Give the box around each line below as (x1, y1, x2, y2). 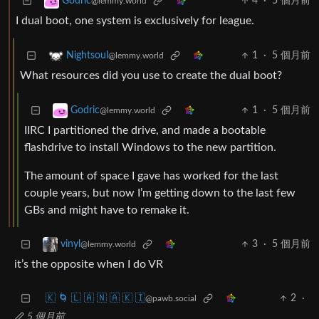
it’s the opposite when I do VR (14, 258, 163, 271)
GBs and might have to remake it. (24, 204, 189, 216)
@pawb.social (145, 294, 197, 303)
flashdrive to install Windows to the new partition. (24, 142, 276, 154)
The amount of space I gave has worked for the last (24, 170, 278, 182)
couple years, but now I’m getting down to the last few (24, 187, 296, 199)
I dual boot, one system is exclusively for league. (16, 15, 254, 27)
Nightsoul (66, 51, 108, 61)
